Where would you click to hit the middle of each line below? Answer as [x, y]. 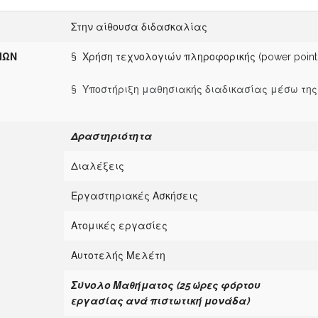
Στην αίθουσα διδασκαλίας [139, 27]
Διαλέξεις [98, 166]
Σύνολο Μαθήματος [124, 285]
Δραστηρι [97, 136]
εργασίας [99, 301]
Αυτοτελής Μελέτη [119, 256]
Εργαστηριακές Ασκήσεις [135, 196]
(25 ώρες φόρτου [219, 285]
